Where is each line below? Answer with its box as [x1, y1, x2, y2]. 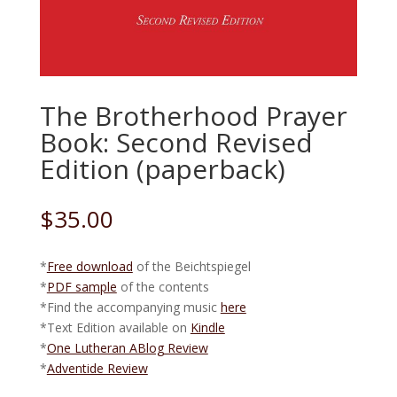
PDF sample [46, 278, 117, 296]
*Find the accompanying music [39, 299, 221, 316]
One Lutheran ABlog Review [46, 339, 208, 357]
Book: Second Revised [39, 124, 313, 161]
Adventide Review [46, 360, 148, 378]
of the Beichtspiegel [132, 258, 251, 276]
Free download [46, 258, 133, 276]
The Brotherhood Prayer [39, 97, 347, 135]
